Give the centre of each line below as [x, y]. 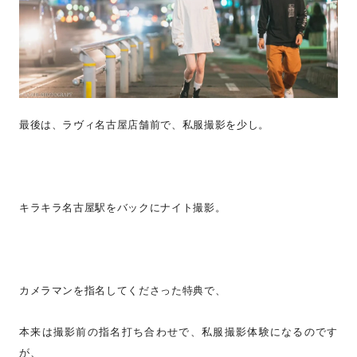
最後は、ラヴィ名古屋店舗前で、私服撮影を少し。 [144, 125]
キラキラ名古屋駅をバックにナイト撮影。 [122, 208]
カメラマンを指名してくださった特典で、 [122, 290]
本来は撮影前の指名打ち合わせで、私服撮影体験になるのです [178, 332]
